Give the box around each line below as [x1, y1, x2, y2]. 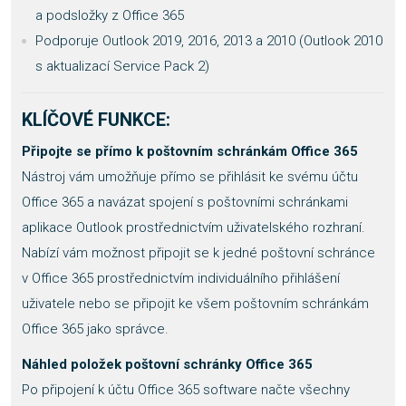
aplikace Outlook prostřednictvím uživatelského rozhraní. [22, 219, 365, 236]
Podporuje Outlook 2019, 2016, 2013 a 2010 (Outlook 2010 [35, 33, 382, 49]
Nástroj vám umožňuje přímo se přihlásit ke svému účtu [22, 169, 358, 185]
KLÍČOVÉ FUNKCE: [22, 109, 175, 130]
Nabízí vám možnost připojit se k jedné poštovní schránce [22, 245, 375, 261]
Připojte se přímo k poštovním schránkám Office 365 [22, 143, 358, 159]
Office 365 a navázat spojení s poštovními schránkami [22, 194, 348, 210]
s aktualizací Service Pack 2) [35, 58, 209, 74]
